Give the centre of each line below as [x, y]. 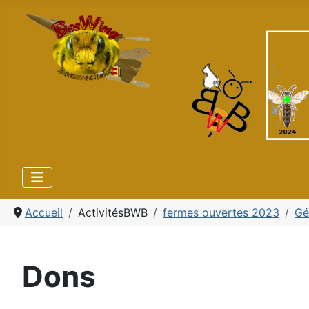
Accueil [44, 212]
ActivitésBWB [113, 212]
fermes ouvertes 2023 [221, 212]
